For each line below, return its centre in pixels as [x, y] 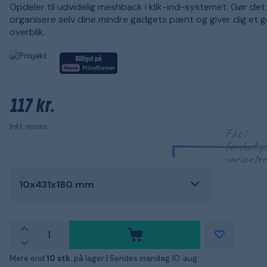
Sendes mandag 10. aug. [154, 258]
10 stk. [60, 258]
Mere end [28, 258]
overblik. [27, 32]
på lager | [92, 258]
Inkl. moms [29, 126]
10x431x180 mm [57, 184]
